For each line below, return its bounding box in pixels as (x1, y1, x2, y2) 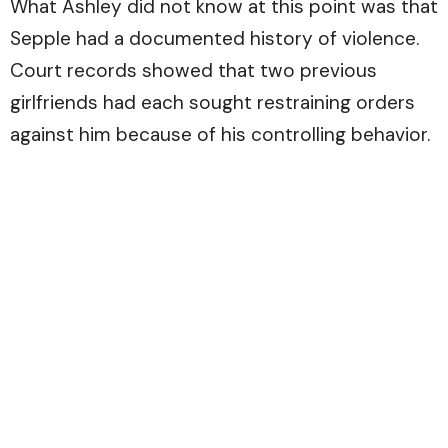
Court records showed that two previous (10, 58, 377, 84)
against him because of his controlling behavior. (10, 122, 430, 148)
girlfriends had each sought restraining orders (10, 90, 415, 116)
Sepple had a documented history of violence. (10, 26, 419, 52)
